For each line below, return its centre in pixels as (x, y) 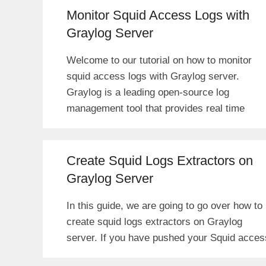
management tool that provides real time (156, 108)
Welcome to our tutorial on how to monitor (159, 60)
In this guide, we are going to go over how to (164, 205)
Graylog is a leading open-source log (148, 92)
